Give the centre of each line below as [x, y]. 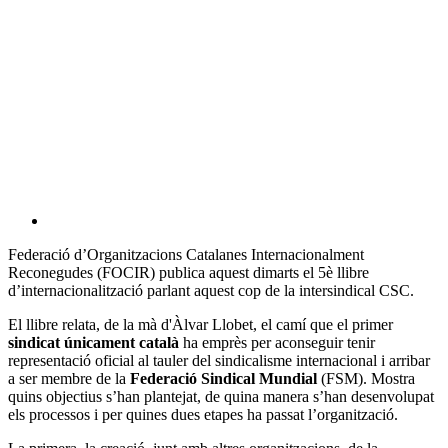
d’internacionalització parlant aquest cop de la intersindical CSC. [211, 290]
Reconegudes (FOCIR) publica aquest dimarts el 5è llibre [188, 272]
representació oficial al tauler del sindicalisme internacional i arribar [219, 360]
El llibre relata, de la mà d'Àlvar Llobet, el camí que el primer [200, 324]
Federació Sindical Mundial [225, 378]
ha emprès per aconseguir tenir [277, 342]
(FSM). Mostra [368, 378]
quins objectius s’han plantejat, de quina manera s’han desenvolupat [221, 396]
